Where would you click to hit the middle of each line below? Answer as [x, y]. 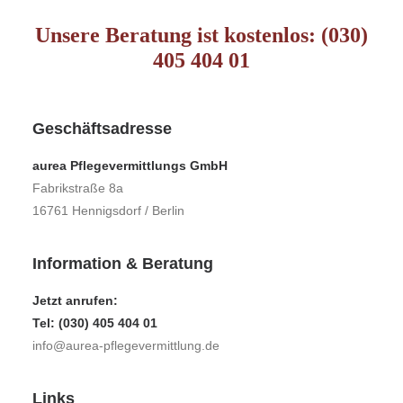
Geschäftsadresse [102, 129]
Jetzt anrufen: [75, 300]
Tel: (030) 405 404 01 [95, 323]
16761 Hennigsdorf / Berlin [108, 210]
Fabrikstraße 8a [78, 188]
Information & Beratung [123, 264]
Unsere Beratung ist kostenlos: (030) [201, 35]
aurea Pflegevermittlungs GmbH [130, 166]
